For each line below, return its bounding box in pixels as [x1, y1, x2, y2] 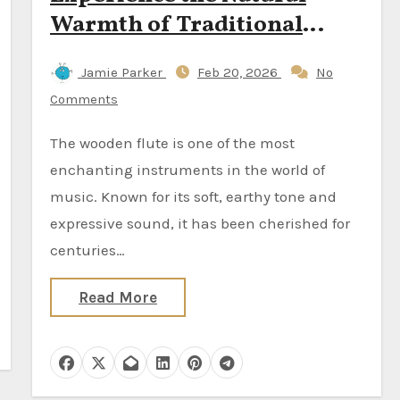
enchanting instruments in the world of [50, 161, 325, 179]
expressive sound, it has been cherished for [50, 214, 350, 232]
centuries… [50, 241, 125, 259]
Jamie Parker [78, 64, 166, 80]
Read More [79, 288, 157, 306]
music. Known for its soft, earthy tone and [50, 187, 337, 205]
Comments [50, 91, 118, 107]
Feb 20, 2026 [197, 64, 281, 80]
